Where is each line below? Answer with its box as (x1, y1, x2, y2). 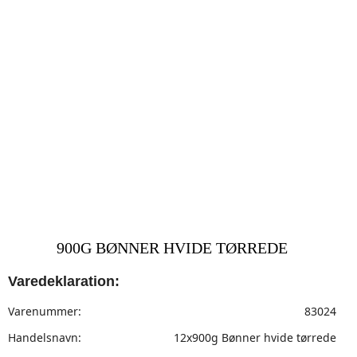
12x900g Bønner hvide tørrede (174, 330, 336, 345)
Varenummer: (8, 304, 81, 319)
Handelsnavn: (8, 330, 81, 345)
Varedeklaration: (8, 273, 120, 289)
